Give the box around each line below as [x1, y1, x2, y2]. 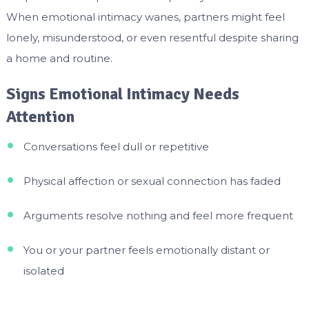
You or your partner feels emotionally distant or [23, 243, 270, 257]
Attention [6, 106, 74, 128]
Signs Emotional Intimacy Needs [6, 83, 239, 105]
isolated [23, 264, 64, 278]
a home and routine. [6, 52, 112, 66]
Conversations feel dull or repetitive [23, 140, 209, 154]
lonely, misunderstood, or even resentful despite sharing [6, 31, 299, 45]
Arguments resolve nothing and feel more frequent [23, 209, 293, 223]
